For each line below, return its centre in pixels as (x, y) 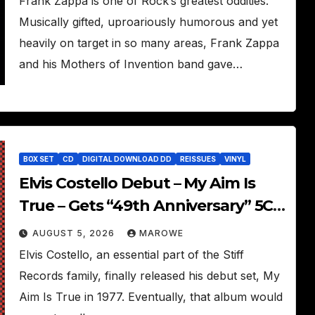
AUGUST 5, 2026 (75, 233)
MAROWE (161, 233)
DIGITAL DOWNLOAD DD (127, 159)
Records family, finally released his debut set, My (149, 276)
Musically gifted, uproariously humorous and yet (148, 22)
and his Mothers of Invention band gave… (130, 64)
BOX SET (38, 159)
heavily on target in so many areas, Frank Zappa (149, 43)
